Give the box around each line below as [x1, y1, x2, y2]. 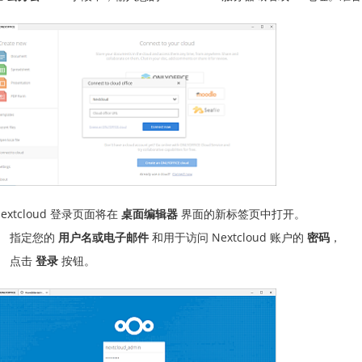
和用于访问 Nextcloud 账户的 [149, 229, 307, 245]
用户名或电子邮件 [58, 229, 149, 245]
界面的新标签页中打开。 [178, 205, 305, 221]
